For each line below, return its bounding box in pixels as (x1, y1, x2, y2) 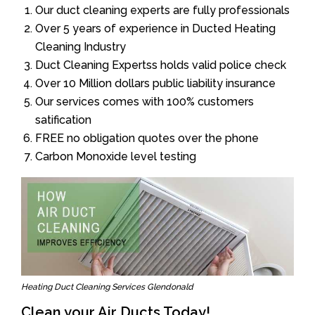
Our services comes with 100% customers (35, 94, 254, 108)
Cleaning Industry (35, 39, 126, 53)
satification (35, 112, 91, 127)
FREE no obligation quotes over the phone (35, 131, 259, 145)
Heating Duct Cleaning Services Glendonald (21, 282, 193, 292)
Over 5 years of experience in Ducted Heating (35, 21, 276, 35)
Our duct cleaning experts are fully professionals (35, 3, 290, 17)
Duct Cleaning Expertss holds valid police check (35, 58, 286, 72)
